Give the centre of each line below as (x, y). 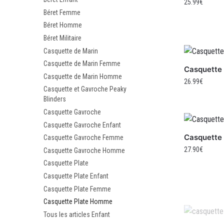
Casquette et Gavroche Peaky (85, 89)
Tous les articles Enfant (77, 214)
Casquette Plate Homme (78, 202)
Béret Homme (63, 25)
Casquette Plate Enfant (76, 176)
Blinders (55, 99)
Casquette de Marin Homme (83, 76)
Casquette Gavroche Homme (84, 150)
